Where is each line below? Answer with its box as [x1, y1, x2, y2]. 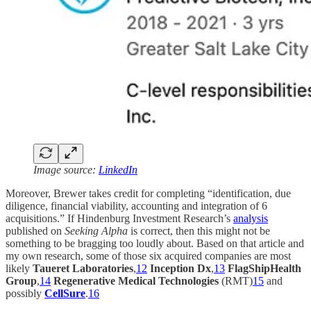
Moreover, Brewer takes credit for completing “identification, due [6, 187, 291, 200]
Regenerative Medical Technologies [53, 275, 221, 287]
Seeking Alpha [65, 225, 131, 237]
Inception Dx [150, 262, 211, 275]
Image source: [33, 164, 99, 176]
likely [6, 262, 33, 275]
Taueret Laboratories [33, 262, 133, 275]
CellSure [44, 287, 85, 300]
